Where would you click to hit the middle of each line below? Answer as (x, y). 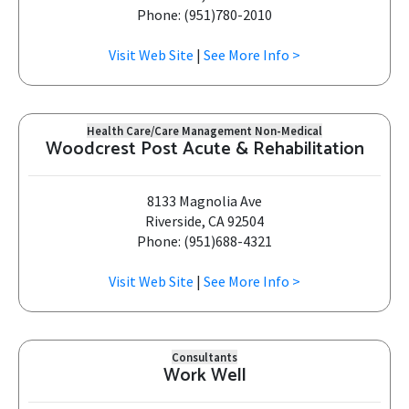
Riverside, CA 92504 (204, 221)
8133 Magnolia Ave (204, 201)
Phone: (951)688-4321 (204, 241)
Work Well (204, 376)
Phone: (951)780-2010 (204, 15)
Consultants (204, 357)
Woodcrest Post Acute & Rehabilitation (204, 149)
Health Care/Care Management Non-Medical (204, 131)
